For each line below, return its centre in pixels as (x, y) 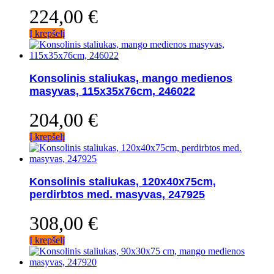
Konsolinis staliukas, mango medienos (131, 78)
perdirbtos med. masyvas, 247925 (117, 194)
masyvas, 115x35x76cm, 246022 (112, 91)
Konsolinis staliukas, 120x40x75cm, (123, 181)
